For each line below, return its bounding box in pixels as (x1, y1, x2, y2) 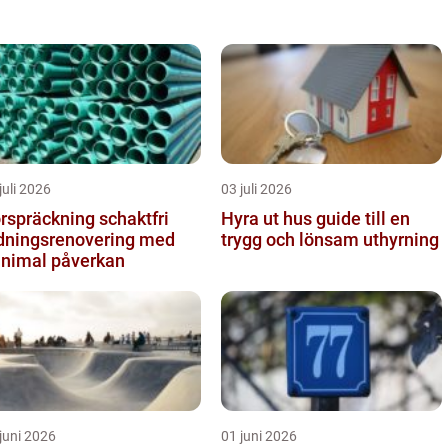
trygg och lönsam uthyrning (221, 228, 439, 250)
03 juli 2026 (221, 180, 292, 197)
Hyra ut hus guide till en (221, 207, 316, 229)
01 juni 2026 (221, 427, 297, 444)
